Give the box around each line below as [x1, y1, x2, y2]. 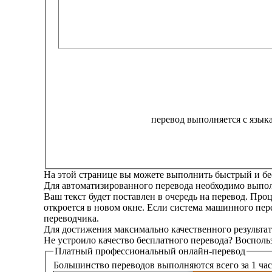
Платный [55, 245, 95, 256]
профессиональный [95, 245, 176, 256]
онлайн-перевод [178, 245, 245, 256]
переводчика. [44, 212, 99, 223]
